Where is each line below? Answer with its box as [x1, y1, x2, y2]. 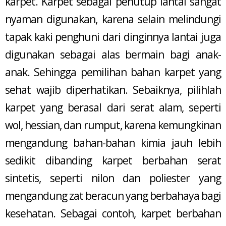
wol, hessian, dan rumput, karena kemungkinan [5, 118, 221, 133]
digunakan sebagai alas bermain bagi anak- [5, 47, 221, 62]
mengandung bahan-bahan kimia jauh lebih [5, 136, 221, 150]
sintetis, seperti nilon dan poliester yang [5, 171, 221, 186]
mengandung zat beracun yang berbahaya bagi [5, 189, 221, 203]
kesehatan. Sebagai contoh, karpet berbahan [5, 206, 221, 221]
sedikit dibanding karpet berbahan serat [5, 153, 221, 168]
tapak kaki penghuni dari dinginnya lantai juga [5, 30, 221, 44]
